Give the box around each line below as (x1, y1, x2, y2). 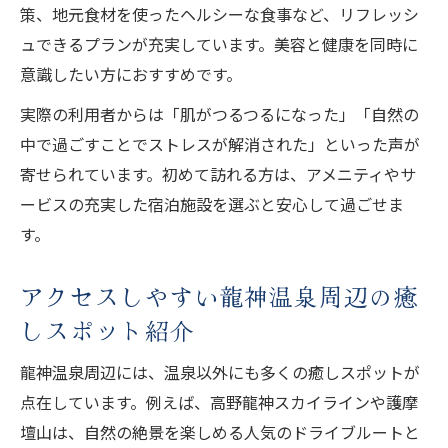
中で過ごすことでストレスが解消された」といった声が (20, 131, 420, 156)
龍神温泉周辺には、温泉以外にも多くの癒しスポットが (20, 359, 420, 384)
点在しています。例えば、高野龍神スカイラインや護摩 (20, 389, 418, 414)
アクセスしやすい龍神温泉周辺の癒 (20, 278, 420, 313)
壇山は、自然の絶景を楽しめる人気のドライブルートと (20, 419, 420, 444)
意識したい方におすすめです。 (20, 61, 242, 86)
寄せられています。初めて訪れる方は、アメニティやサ (20, 161, 416, 186)
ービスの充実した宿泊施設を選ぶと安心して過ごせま (20, 191, 404, 216)
